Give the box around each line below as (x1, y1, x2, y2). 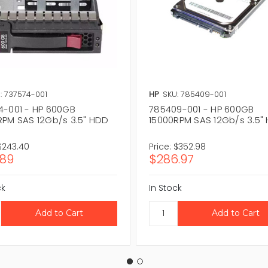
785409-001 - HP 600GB (149, 102, 254, 115)
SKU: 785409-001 (163, 88, 227, 100)
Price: (149, 140, 172, 153)
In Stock (149, 181, 182, 194)
